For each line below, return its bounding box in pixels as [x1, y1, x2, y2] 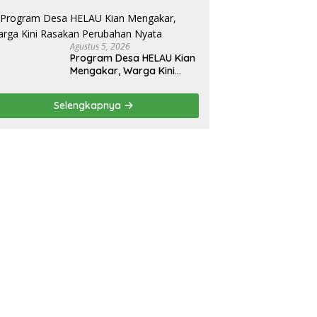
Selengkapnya [54, 99, 125, 113]
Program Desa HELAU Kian [70, 52, 196, 65]
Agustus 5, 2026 [70, 40, 131, 53]
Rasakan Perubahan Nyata [70, 77, 199, 91]
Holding [70, 8, 106, 22]
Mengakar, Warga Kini [70, 64, 175, 78]
